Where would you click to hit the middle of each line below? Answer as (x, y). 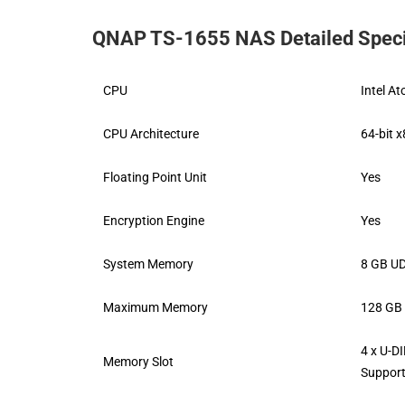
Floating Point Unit (155, 178)
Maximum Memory (155, 308)
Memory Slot (138, 362)
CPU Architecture (151, 134)
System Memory (148, 264)
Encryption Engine (154, 221)
